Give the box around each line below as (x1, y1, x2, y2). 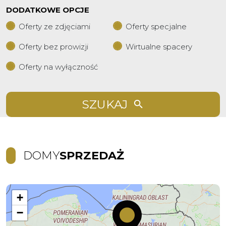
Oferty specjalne (126, 22, 187, 31)
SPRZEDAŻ (60, 148, 124, 162)
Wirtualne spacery (126, 42, 192, 51)
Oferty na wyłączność (19, 62, 98, 72)
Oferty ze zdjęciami (19, 22, 90, 31)
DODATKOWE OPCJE (6, 5, 89, 15)
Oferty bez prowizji (19, 42, 88, 51)
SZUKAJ (82, 97, 128, 111)
